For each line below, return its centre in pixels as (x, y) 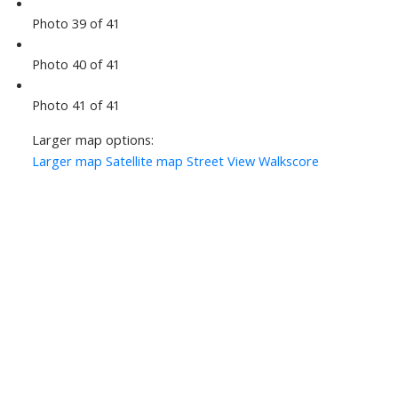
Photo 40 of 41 (76, 64)
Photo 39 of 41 (76, 24)
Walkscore (288, 161)
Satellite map (144, 161)
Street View (220, 161)
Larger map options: (92, 140)
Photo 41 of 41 (76, 105)
